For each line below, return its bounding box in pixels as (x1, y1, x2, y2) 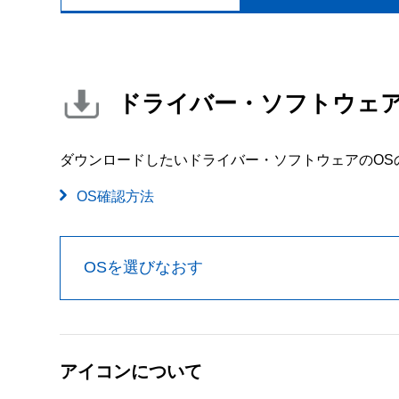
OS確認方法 (77, 188, 155, 204)
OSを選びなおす (83, 258, 203, 277)
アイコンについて (60, 362, 202, 382)
